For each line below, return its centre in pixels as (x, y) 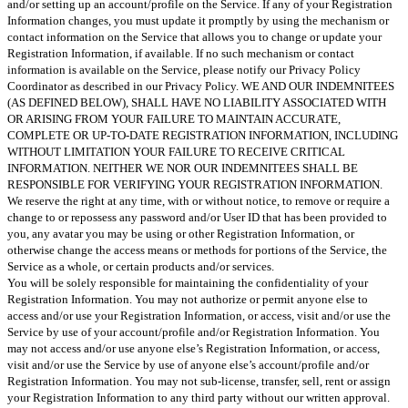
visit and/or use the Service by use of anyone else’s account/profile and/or (188, 364)
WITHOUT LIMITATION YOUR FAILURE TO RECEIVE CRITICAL (176, 151)
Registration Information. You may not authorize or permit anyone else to (188, 299)
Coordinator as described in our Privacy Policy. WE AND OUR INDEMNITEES (201, 86)
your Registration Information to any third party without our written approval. (199, 397)
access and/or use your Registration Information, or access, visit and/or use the (199, 315)
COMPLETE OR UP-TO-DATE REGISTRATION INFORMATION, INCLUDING (203, 135)
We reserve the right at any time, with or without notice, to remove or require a (199, 200)
